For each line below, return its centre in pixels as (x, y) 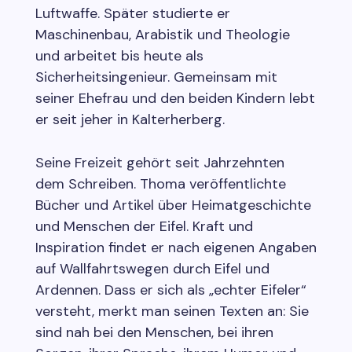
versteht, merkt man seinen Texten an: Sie (172, 311)
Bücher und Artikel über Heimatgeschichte (173, 205)
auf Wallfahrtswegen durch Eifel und (152, 268)
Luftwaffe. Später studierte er (132, 13)
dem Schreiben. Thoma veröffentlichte (160, 183)
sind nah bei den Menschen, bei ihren (154, 332)
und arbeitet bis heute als (119, 55)
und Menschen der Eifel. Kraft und (144, 226)
